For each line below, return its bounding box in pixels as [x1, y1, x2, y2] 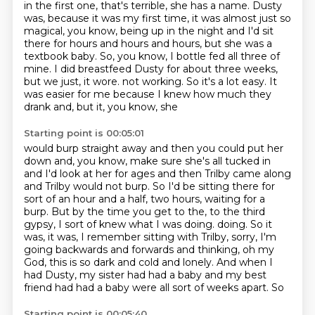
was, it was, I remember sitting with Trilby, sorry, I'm [23, 231, 276, 243]
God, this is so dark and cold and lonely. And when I [23, 256, 273, 269]
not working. [122, 75, 186, 88]
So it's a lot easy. [186, 75, 269, 88]
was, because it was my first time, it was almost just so [23, 12, 291, 25]
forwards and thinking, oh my [131, 243, 274, 256]
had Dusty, [23, 269, 79, 281]
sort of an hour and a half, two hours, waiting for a [23, 193, 265, 205]
